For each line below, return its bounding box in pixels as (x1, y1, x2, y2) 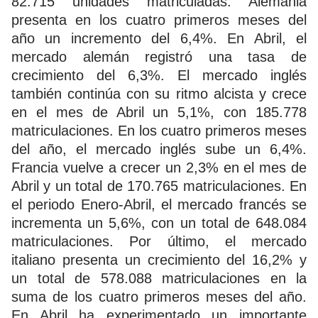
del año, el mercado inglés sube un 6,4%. (11, 141, 307, 158)
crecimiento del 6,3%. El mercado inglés (11, 67, 307, 84)
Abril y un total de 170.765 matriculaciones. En (11, 178, 307, 194)
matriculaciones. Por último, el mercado (11, 234, 307, 250)
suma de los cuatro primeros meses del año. (11, 289, 307, 305)
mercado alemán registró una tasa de (11, 49, 307, 65)
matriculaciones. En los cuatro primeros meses (11, 123, 307, 139)
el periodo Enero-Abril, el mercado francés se (11, 197, 307, 213)
